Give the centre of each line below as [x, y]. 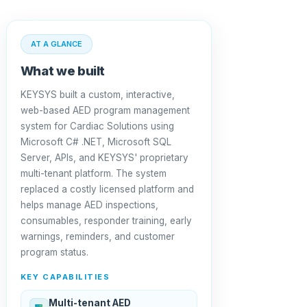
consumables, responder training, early [106, 221]
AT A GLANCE [56, 44]
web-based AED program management [105, 110]
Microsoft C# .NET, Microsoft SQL [96, 142]
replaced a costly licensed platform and [107, 189]
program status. [54, 252]
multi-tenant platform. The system [93, 173]
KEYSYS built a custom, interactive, [97, 95]
